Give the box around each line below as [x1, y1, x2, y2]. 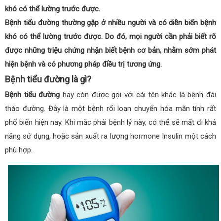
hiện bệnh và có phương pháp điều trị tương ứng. [5, 60, 162, 69]
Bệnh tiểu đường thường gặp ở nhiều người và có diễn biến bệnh [5, 18, 216, 28]
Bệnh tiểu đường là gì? [5, 74, 91, 85]
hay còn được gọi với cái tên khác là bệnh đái [60, 90, 217, 100]
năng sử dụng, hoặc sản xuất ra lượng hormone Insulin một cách [5, 132, 216, 141]
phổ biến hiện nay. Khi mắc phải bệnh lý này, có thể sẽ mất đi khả [5, 118, 216, 127]
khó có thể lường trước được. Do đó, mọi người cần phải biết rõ [5, 32, 216, 41]
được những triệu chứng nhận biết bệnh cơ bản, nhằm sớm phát [5, 46, 216, 55]
